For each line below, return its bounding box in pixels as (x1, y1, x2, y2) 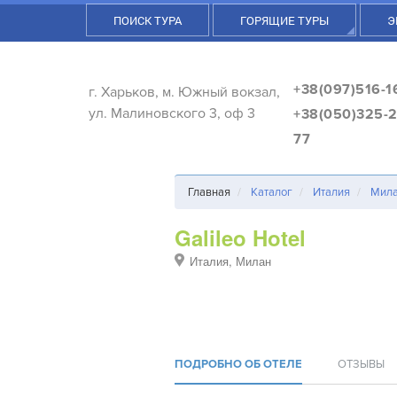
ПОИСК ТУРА (113, 12, 182, 28)
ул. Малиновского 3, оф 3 (89, 105, 255, 122)
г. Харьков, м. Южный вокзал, (89, 83, 280, 101)
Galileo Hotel (174, 222, 306, 253)
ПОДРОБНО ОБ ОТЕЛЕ (174, 357, 302, 371)
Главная (187, 185, 230, 199)
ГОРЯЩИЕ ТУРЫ (240, 12, 329, 28)
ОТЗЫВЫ (337, 357, 385, 371)
